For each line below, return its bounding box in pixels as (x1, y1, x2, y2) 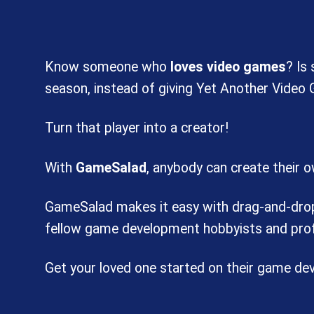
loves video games (170, 58, 286, 75)
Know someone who (44, 58, 170, 75)
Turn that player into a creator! (44, 120, 228, 137)
